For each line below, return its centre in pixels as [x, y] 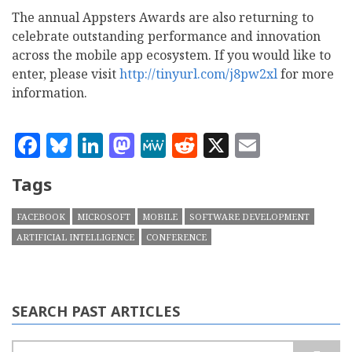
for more [306, 74]
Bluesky [119, 142]
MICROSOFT [104, 216]
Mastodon [194, 142]
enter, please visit [66, 74]
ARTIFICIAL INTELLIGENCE [75, 236]
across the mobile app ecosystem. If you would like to [171, 55]
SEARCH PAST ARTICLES [96, 311]
